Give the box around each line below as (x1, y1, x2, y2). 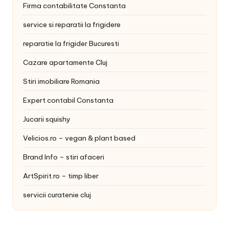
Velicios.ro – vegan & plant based (23, 133, 135, 143)
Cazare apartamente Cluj (23, 57, 107, 67)
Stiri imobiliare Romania (23, 76, 100, 86)
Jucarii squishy (23, 114, 71, 124)
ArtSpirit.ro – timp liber (23, 171, 99, 180)
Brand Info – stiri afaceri (23, 152, 104, 162)
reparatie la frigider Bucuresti (23, 38, 119, 48)
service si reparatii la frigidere (23, 19, 121, 29)
